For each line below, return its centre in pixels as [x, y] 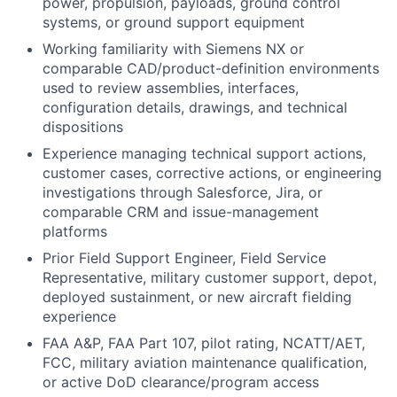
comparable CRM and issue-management [181, 211]
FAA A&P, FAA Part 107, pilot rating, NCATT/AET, [204, 343]
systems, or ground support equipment [174, 22]
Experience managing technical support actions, [204, 153]
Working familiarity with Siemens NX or [173, 48]
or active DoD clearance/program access [181, 381]
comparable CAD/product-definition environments [211, 68]
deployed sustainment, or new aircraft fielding [197, 296]
